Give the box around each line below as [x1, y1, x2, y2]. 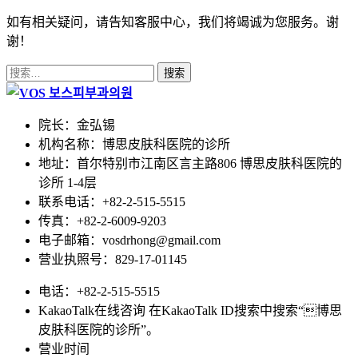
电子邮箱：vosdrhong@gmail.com [38, 233, 221, 247]
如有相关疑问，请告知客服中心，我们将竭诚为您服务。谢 [6, 14, 339, 29]
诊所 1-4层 [38, 175, 97, 189]
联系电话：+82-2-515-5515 [38, 194, 185, 209]
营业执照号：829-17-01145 [38, 252, 187, 266]
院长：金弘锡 [38, 117, 115, 132]
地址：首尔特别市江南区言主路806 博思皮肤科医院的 [38, 156, 342, 170]
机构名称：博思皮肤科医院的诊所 [38, 137, 230, 151]
